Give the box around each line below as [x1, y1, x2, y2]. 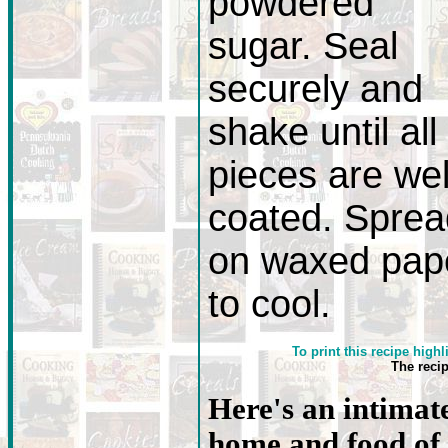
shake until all [208, 111, 437, 153]
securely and [208, 68, 423, 110]
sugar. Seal [208, 25, 398, 67]
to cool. [208, 283, 331, 325]
